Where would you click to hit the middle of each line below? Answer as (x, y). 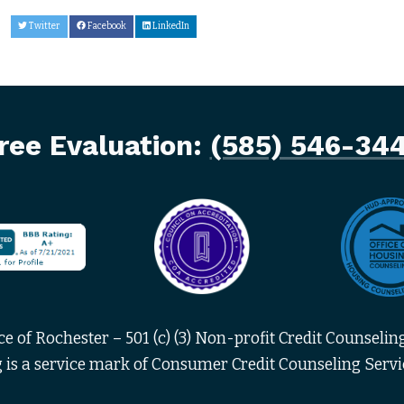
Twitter (44, 27)
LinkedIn (170, 27)
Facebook (106, 27)
